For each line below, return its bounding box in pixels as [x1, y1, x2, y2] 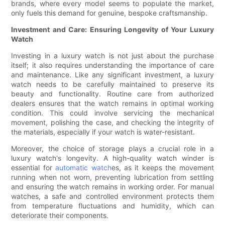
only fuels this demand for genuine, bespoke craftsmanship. [11, 9, 208, 18]
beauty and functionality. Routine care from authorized [11, 89, 214, 98]
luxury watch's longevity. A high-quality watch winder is [11, 154, 214, 163]
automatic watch [55, 163, 111, 172]
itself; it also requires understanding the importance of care [11, 61, 214, 70]
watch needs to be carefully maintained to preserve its [11, 80, 214, 89]
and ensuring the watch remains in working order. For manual [11, 182, 214, 191]
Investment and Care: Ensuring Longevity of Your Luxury [11, 25, 214, 34]
